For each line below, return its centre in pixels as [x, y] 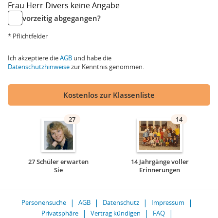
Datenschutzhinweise [39, 67]
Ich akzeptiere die [34, 58]
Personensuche [44, 202]
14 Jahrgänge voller [160, 162]
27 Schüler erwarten [58, 162]
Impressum [168, 202]
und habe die [92, 58]
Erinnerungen [160, 170]
